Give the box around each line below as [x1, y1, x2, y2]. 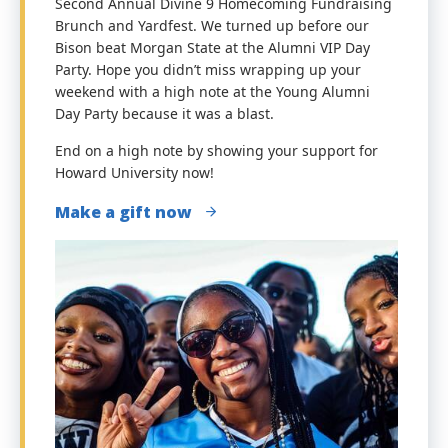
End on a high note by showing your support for [55, 141, 378, 160]
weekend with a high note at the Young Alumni [55, 82, 370, 101]
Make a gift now [55, 201, 192, 223]
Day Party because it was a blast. [55, 104, 274, 123]
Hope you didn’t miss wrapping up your [96, 60, 361, 79]
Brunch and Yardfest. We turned [55, 16, 272, 35]
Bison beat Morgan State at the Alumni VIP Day [55, 38, 370, 57]
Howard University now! [55, 163, 214, 182]
